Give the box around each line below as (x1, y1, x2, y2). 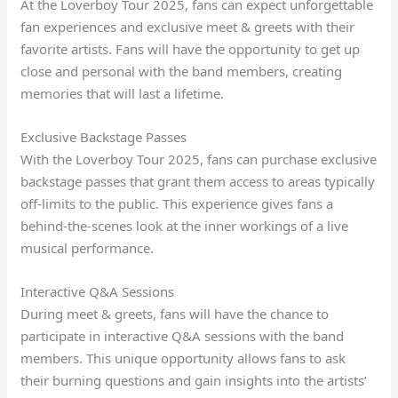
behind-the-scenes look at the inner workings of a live (20, 217, 349, 235)
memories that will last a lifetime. (20, 84, 225, 103)
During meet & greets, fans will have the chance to (20, 305, 330, 323)
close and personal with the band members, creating (20, 62, 343, 81)
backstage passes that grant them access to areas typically (20, 172, 376, 191)
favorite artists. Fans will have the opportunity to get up (20, 40, 361, 59)
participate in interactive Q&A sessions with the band (20, 327, 345, 346)
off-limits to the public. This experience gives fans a (20, 195, 334, 213)
